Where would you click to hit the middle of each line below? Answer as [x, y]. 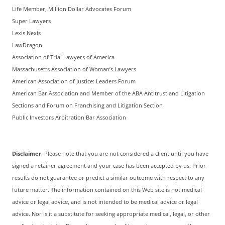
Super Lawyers [31, 21]
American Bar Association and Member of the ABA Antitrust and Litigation [108, 94]
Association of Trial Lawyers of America [63, 58]
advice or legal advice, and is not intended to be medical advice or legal [105, 202]
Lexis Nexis [26, 33]
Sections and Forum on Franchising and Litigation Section [87, 106]
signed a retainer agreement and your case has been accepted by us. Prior [109, 166]
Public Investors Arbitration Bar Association [69, 118]
